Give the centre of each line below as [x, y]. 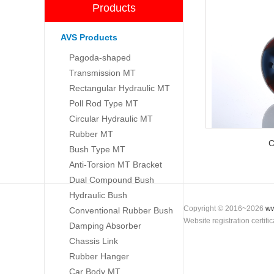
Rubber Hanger [99, 256]
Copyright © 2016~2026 [224, 209]
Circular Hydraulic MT [111, 119]
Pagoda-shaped [100, 57]
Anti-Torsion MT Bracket [116, 165]
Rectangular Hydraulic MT [120, 88]
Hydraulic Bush [98, 195]
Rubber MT [91, 134]
